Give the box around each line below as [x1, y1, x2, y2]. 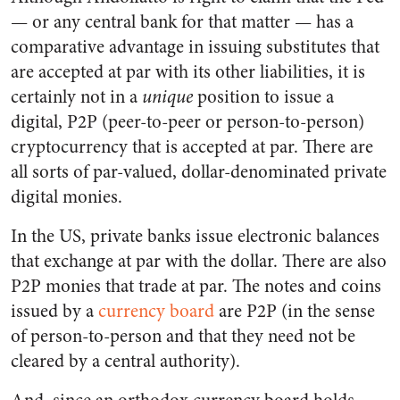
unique [142, 84, 193, 110]
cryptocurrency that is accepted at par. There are [11, 134, 373, 160]
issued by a [11, 298, 98, 324]
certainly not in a [11, 84, 142, 110]
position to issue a [193, 84, 334, 110]
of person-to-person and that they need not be [11, 323, 355, 349]
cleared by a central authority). [11, 348, 240, 374]
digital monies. [11, 184, 122, 210]
